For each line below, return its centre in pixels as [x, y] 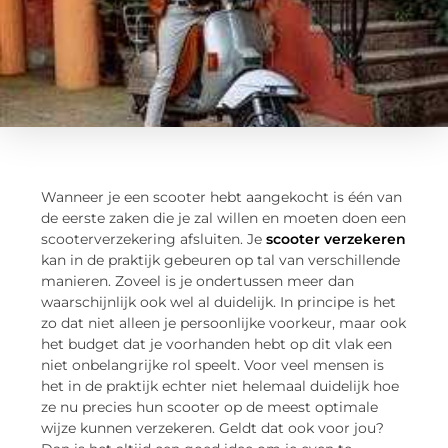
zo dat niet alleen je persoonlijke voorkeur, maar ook [224, 322]
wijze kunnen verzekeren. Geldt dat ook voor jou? [213, 427]
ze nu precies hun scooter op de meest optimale [210, 406]
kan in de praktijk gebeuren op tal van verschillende [221, 259]
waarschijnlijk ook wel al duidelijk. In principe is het [219, 301]
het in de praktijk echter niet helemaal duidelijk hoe [220, 385]
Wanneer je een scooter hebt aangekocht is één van [222, 196]
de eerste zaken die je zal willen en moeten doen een [224, 217]
